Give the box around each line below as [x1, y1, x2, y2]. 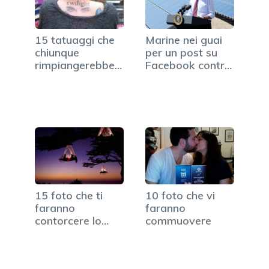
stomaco [35, 226, 79, 241]
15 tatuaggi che [35, 33, 115, 47]
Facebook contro [145, 58, 231, 73]
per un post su [145, 46, 217, 60]
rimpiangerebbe [35, 58, 115, 73]
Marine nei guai [145, 33, 222, 47]
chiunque [35, 46, 79, 60]
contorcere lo [35, 214, 101, 228]
